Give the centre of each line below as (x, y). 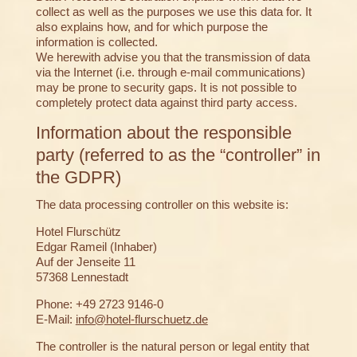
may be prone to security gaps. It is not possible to (166, 88)
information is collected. (96, 42)
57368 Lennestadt (82, 277)
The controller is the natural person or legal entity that (172, 347)
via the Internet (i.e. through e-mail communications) (170, 73)
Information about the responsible (163, 133)
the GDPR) (78, 178)
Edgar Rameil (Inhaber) (100, 247)
